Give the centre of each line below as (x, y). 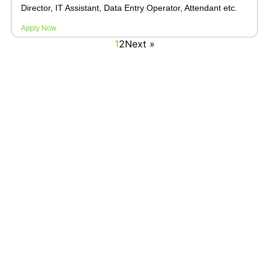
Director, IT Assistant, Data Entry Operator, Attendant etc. (129, 8)
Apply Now (39, 29)
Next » (140, 44)
